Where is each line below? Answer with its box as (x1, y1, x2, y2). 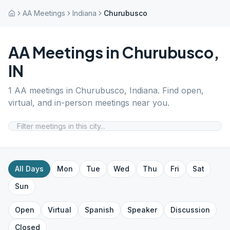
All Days (15, 164, 44, 173)
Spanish (85, 205, 114, 214)
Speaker (127, 205, 157, 214)
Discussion (170, 205, 210, 214)
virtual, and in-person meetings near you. (8, 98, 169, 108)
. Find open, (158, 85, 204, 95)
